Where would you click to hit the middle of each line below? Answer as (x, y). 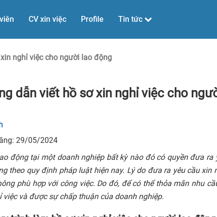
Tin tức (131, 19)
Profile (92, 19)
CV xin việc (47, 19)
